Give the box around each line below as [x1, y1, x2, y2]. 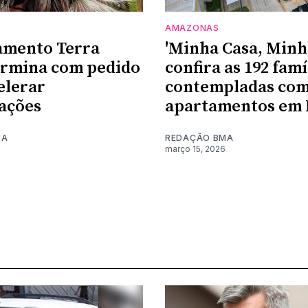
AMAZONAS [165, 22, 219, 33]
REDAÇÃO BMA [165, 132, 234, 143]
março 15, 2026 [165, 143, 225, 154]
